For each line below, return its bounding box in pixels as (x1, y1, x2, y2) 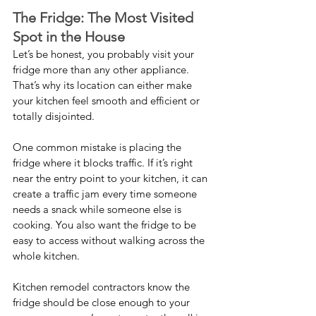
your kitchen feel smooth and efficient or (13, 94, 202, 108)
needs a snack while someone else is (13, 202, 184, 217)
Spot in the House (13, 28, 125, 46)
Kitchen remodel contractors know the (13, 280, 193, 294)
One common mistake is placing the (13, 140, 184, 154)
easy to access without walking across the (13, 233, 207, 248)
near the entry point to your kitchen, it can (13, 171, 210, 186)
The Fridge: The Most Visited (13, 9, 197, 27)
